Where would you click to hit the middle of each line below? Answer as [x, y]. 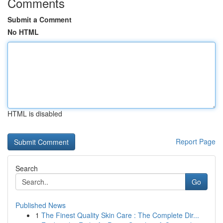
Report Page [196, 141]
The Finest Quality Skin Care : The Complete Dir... [120, 215]
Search [27, 168]
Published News [41, 205]
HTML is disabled [35, 113]
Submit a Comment [40, 19]
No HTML [23, 32]
